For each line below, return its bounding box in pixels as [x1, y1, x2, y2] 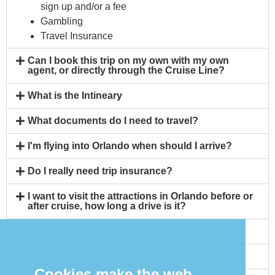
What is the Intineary [28, 90, 123, 101]
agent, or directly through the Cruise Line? [28, 64, 225, 76]
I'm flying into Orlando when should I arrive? [28, 140, 233, 151]
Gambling [41, 15, 83, 26]
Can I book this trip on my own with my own [28, 55, 230, 66]
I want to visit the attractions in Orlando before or [28, 190, 254, 201]
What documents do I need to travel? [28, 115, 199, 126]
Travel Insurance [41, 30, 113, 41]
